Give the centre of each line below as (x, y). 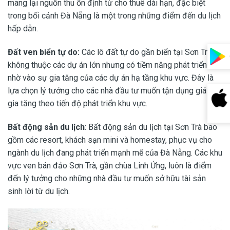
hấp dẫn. (23, 29)
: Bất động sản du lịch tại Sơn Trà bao (151, 127)
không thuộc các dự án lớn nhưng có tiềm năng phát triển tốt (113, 65)
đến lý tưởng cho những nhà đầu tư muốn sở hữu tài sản (107, 179)
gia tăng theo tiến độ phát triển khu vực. (78, 104)
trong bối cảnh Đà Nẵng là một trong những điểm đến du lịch (114, 16)
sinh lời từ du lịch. (39, 191)
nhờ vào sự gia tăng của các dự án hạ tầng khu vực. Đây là (111, 78)
